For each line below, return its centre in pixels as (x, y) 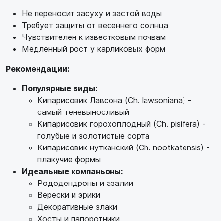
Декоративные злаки (77, 206)
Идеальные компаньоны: (72, 171)
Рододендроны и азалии (85, 183)
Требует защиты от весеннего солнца (95, 25)
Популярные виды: (59, 88)
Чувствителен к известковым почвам (94, 37)
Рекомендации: (37, 68)
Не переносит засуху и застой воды (92, 13)
